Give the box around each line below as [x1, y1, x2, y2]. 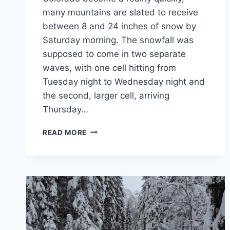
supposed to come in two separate [43, 48, 186, 59]
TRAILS [86, 147, 114, 156]
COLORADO [86, 136, 130, 145]
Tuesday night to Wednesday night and [43, 76, 205, 87]
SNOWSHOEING [86, 168, 145, 177]
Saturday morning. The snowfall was [43, 34, 194, 45]
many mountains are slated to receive [43, 7, 198, 17]
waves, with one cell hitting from [43, 62, 176, 73]
